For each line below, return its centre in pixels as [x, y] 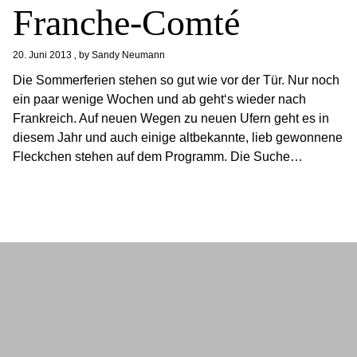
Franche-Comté [127, 23]
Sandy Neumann [129, 55]
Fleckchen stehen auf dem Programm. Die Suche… [158, 157]
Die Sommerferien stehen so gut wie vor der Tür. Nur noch [177, 80]
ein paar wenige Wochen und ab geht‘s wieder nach [160, 99]
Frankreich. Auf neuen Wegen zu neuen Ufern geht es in [171, 118]
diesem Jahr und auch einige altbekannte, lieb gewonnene [178, 137]
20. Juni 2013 [43, 55]
